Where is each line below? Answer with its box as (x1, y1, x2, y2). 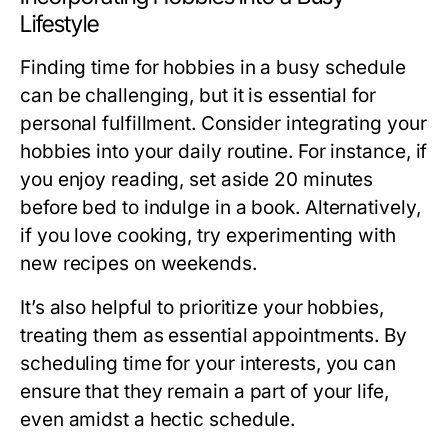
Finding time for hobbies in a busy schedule (20, 56, 406, 79)
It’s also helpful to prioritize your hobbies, (20, 296, 384, 319)
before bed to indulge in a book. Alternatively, (20, 196, 421, 219)
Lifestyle (20, 10, 99, 38)
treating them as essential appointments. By (20, 324, 407, 347)
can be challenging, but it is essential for (20, 84, 376, 107)
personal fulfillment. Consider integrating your (20, 112, 427, 135)
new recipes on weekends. (20, 252, 257, 275)
